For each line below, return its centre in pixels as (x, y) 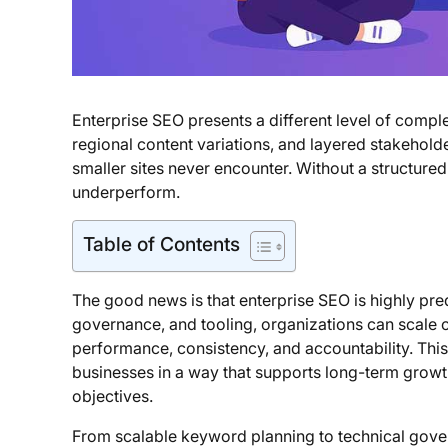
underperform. (126, 192)
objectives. (112, 396)
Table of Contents (161, 244)
